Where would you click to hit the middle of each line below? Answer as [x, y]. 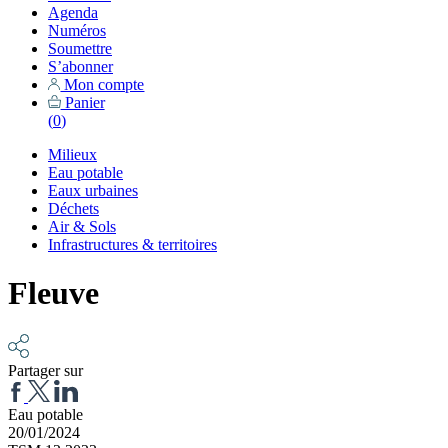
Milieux [72, 154]
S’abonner [80, 66]
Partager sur [45, 370]
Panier [82, 102]
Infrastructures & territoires [132, 244]
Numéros [77, 30]
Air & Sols [82, 226]
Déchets [73, 208]
